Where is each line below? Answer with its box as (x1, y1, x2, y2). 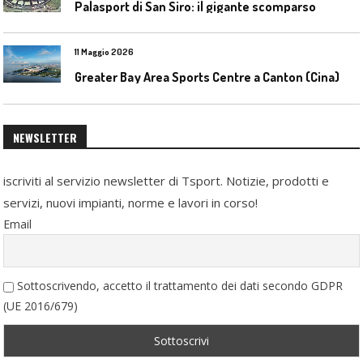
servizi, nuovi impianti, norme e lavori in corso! (3, 194, 258, 211)
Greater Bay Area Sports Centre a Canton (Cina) (75, 69, 340, 86)
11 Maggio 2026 (75, 46, 135, 58)
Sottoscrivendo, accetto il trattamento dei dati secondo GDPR (14, 277, 344, 293)
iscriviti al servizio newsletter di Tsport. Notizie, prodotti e (3, 172, 330, 189)
